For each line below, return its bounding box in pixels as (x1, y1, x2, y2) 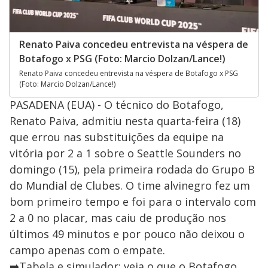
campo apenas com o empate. (10, 242, 165, 257)
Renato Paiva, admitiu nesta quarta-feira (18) (10, 113, 240, 128)
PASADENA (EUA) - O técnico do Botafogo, (10, 97, 224, 112)
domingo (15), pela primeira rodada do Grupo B (10, 162, 255, 176)
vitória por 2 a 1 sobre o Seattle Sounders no (10, 145, 241, 160)
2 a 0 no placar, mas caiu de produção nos (10, 210, 226, 225)
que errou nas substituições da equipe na (10, 129, 224, 144)
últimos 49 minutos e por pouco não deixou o (10, 226, 245, 241)
